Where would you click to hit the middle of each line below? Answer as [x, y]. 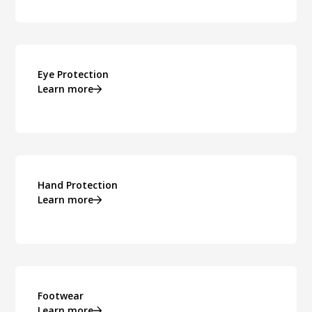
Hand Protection [78, 185]
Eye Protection [73, 75]
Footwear [61, 296]
